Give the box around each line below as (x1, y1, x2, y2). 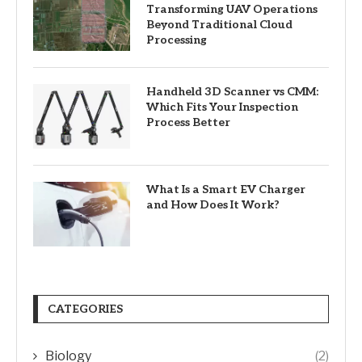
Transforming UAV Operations (146, 2, 318, 16)
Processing (146, 33, 207, 47)
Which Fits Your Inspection (146, 100, 298, 114)
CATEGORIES (48, 302, 123, 316)
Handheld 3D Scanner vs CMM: (146, 85, 318, 99)
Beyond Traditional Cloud (146, 18, 293, 32)
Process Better (146, 116, 230, 129)
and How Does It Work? (146, 198, 280, 212)
